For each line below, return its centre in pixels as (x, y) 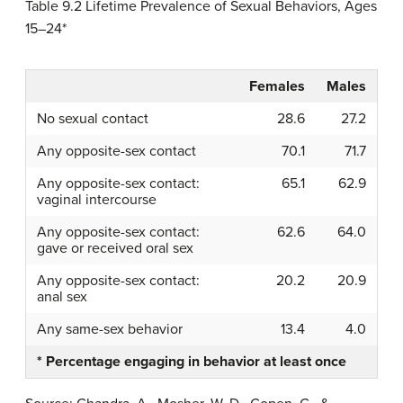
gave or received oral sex (115, 249)
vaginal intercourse (97, 200)
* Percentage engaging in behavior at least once (192, 362)
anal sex (62, 297)
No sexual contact (93, 119)
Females (277, 87)
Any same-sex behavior (110, 330)
